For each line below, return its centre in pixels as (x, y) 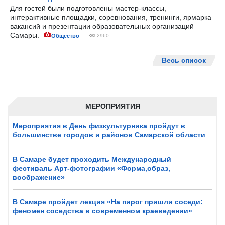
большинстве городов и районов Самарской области (109, 135)
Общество (65, 36)
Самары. (26, 35)
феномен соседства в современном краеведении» (102, 211)
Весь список (184, 60)
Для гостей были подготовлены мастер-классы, (88, 8)
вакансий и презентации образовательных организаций (102, 26)
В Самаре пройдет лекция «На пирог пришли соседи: (108, 202)
